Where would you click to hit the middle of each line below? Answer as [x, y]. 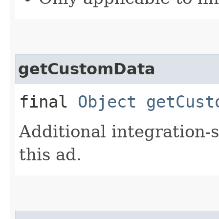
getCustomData [87, 69]
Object [107, 101]
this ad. [50, 154]
